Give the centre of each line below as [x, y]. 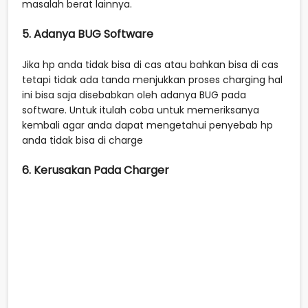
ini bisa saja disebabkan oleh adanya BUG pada [134, 95]
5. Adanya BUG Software [89, 34]
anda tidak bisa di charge [84, 140]
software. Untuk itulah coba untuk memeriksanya [141, 110]
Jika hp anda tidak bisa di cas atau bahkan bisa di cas [150, 64]
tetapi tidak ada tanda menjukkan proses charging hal [152, 79]
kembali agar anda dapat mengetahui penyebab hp [147, 125]
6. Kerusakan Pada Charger [96, 170]
